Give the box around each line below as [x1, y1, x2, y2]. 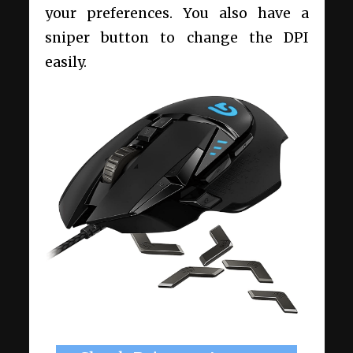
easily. [44, 53, 90, 71]
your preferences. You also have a [44, 4, 309, 22]
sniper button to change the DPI [44, 28, 309, 46]
